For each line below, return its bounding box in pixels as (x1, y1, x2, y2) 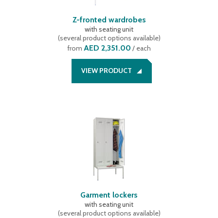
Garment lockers (80, 190, 138, 200)
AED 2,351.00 (84, 43, 131, 53)
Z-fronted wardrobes (72, 15, 146, 24)
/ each (131, 44, 151, 53)
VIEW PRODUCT (81, 66, 132, 75)
